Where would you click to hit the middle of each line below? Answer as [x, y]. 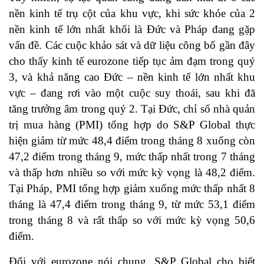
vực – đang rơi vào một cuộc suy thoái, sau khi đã [132, 93]
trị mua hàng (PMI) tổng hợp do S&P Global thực [132, 125]
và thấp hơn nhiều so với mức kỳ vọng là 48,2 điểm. [132, 173]
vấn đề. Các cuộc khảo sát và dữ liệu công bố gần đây [132, 45]
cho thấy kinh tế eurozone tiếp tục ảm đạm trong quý [132, 61]
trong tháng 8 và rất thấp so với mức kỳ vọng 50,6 [132, 220]
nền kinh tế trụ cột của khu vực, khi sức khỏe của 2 [132, 14]
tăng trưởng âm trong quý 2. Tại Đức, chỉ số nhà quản [132, 109]
